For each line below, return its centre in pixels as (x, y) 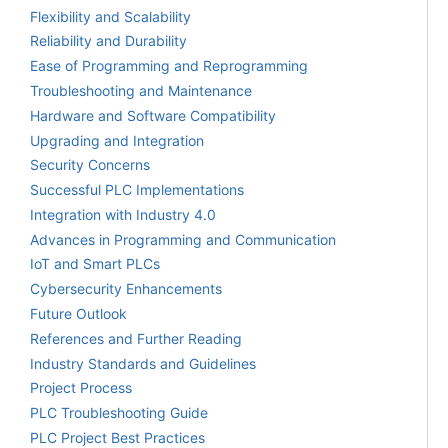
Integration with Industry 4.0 (123, 214)
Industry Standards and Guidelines (145, 363)
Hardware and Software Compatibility (153, 115)
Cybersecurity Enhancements (126, 289)
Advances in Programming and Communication (183, 239)
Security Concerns (90, 165)
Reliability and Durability (108, 41)
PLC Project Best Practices (117, 437)
